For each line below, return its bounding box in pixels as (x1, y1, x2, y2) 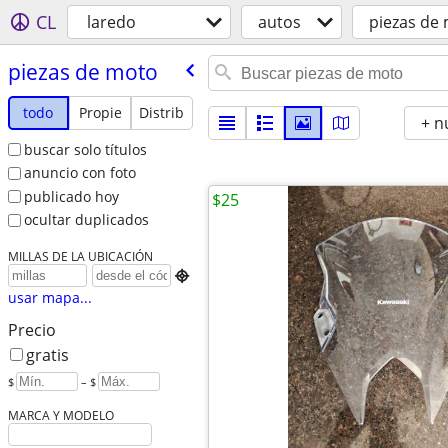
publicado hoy (23, 186, 119, 206)
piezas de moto (7, 57, 158, 86)
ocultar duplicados (23, 210, 149, 230)
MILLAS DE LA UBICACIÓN (7, 248, 153, 265)
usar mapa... (7, 288, 92, 308)
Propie (78, 102, 122, 122)
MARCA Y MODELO (7, 407, 114, 424)
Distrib (139, 102, 185, 122)
